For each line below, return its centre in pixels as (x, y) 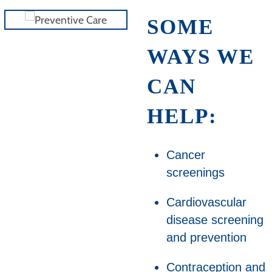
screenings (195, 172)
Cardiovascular (206, 202)
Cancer (185, 155)
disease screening (215, 219)
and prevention (206, 237)
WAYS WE (200, 57)
